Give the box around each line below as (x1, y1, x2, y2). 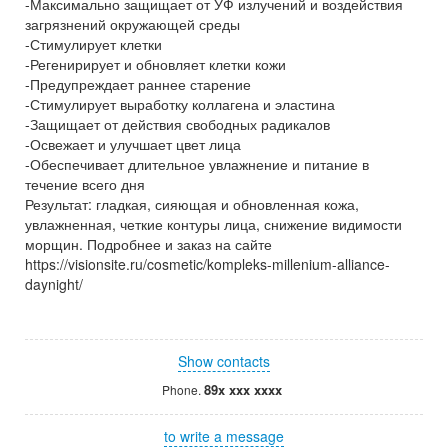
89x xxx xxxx (203, 380, 282, 399)
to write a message (164, 426, 284, 446)
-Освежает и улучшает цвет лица (25, 134, 241, 154)
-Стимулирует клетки (25, 34, 162, 54)
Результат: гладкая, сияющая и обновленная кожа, (25, 194, 359, 214)
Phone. (161, 381, 204, 398)
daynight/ (25, 274, 83, 294)
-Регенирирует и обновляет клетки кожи (25, 54, 286, 74)
